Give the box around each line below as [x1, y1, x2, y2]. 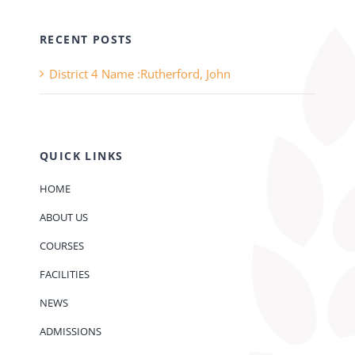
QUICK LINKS [39, 148, 124, 164]
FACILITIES [39, 267, 90, 282]
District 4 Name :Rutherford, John [48, 66, 231, 82]
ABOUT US [39, 210, 88, 225]
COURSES [39, 239, 84, 254]
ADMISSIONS [39, 324, 101, 339]
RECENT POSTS [39, 32, 133, 48]
